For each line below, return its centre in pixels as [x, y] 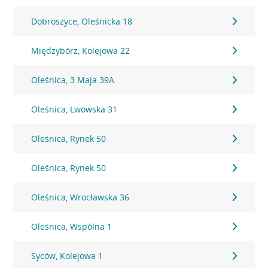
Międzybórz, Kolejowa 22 [81, 51]
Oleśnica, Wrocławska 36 [80, 197]
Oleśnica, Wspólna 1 [72, 226]
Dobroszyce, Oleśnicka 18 [82, 21]
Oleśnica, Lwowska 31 [74, 109]
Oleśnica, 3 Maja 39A [73, 80]
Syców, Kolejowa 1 [67, 256]
